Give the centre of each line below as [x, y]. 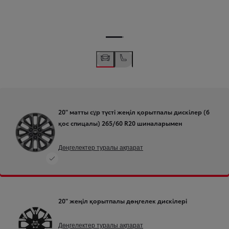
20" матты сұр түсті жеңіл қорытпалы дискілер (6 [134, 112]
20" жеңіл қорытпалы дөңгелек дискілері [123, 201]
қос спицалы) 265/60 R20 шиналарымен [120, 123]
